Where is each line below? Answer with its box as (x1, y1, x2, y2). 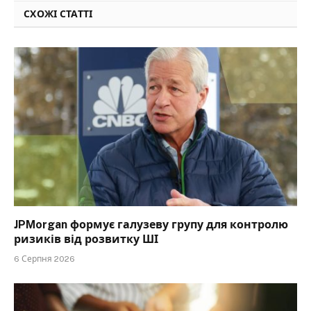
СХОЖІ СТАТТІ (24, 8, 93, 19)
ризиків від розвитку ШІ (14, 233, 158, 246)
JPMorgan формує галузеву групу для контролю (14, 218, 288, 232)
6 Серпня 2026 (14, 254, 75, 264)
